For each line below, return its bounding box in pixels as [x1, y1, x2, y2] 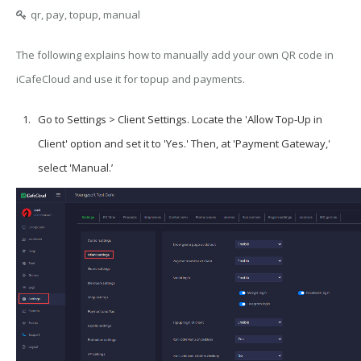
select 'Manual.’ [37, 160, 113, 175]
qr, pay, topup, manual [31, 7, 140, 22]
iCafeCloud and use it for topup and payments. [16, 72, 245, 86]
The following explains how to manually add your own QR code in [16, 48, 334, 62]
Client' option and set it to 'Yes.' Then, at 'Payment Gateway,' [37, 136, 330, 151]
